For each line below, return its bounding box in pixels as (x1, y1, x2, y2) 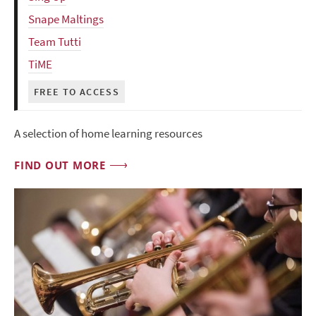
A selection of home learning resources (14, 125, 202, 142)
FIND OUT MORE (14, 157, 106, 172)
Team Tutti (28, 33, 81, 50)
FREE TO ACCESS (34, 85, 120, 98)
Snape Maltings (28, 11, 104, 28)
